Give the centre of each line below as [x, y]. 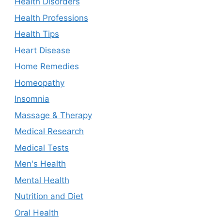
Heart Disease [42, 50]
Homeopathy [39, 83]
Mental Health [42, 180]
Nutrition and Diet [49, 196]
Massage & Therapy [53, 115]
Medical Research [49, 132]
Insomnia [32, 99]
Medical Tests [42, 147]
